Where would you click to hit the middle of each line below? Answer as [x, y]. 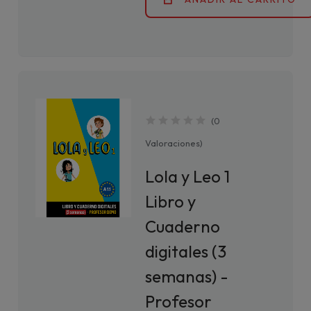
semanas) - [187, 276]
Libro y [171, 201]
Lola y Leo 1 [188, 176]
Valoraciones [173, 143]
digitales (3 [186, 251]
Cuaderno [183, 226]
